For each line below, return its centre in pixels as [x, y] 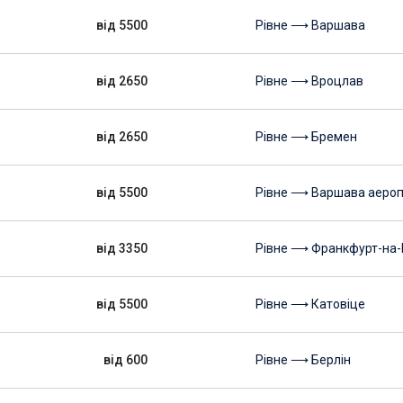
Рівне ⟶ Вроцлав [309, 81]
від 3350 [122, 248]
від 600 [125, 360]
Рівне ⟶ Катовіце [310, 304]
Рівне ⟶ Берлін [303, 360]
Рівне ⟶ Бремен [306, 137]
